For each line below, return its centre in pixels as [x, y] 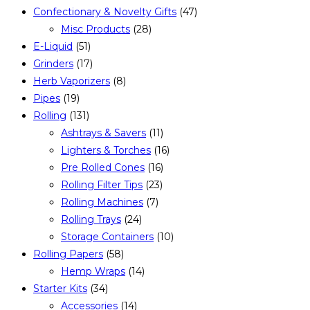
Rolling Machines [102, 202]
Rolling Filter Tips [102, 185]
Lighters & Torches [106, 151]
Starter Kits [60, 289]
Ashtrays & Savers [103, 133]
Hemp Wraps [93, 272]
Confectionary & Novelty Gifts [105, 12]
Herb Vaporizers [72, 81]
